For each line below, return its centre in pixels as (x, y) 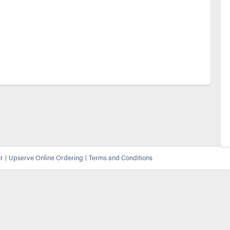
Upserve (21, 158)
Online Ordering (59, 158)
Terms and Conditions (121, 158)
